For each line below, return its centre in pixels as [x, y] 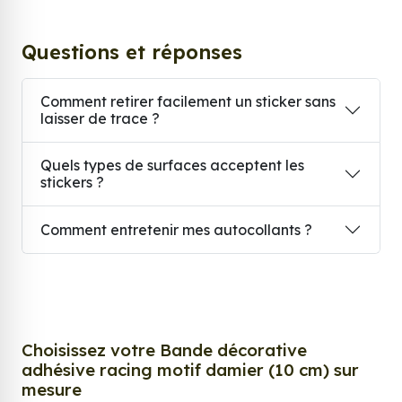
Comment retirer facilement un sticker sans [188, 102]
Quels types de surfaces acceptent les [172, 166]
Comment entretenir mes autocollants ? [176, 229]
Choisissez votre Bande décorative [164, 350]
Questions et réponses [132, 52]
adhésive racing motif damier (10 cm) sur [190, 370]
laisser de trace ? [100, 119]
